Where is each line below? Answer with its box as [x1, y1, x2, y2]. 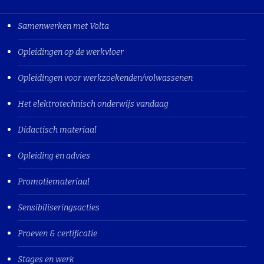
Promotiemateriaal [18, 176, 90, 187]
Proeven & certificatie [18, 228, 97, 239]
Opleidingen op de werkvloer [18, 47, 124, 57]
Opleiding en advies [18, 150, 90, 161]
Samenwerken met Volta [18, 21, 109, 31]
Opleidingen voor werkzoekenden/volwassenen [18, 72, 193, 83]
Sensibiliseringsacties [18, 202, 100, 213]
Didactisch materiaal [18, 124, 97, 135]
